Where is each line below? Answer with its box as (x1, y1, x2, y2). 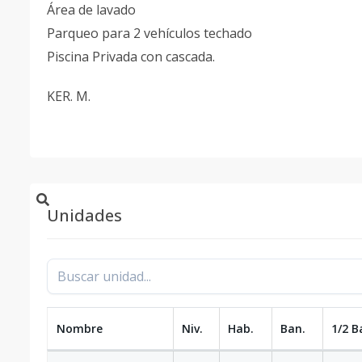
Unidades (47, 204, 122, 226)
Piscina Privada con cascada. (47, 48, 215, 65)
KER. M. (47, 87, 90, 105)
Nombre (57, 321, 103, 336)
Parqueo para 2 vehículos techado (47, 24, 252, 42)
